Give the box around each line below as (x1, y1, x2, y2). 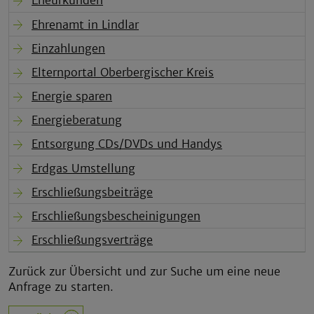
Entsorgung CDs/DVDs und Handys (32, 137, 222, 151)
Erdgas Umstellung (32, 161, 135, 175)
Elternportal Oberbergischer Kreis (32, 64, 214, 79)
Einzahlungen (32, 41, 105, 55)
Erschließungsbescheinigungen (32, 209, 200, 223)
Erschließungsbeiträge (32, 184, 153, 199)
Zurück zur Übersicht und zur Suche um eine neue (8, 264, 280, 278)
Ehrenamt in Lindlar (32, 17, 139, 32)
